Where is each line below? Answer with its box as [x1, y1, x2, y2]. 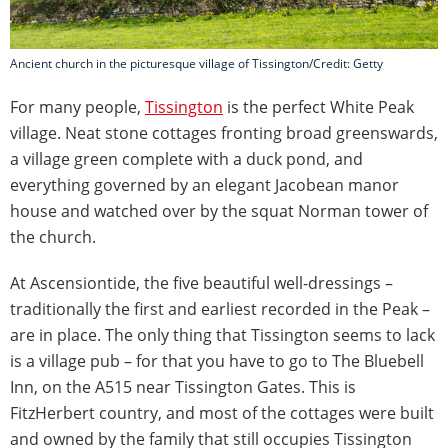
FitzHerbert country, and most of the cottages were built [10, 401, 434, 424]
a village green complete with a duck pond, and [10, 147, 363, 170]
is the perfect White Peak [223, 95, 414, 118]
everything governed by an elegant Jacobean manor [10, 173, 399, 196]
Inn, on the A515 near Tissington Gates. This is [10, 375, 356, 398]
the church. [10, 225, 96, 248]
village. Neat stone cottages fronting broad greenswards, [10, 121, 438, 144]
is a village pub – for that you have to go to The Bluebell [10, 349, 424, 372]
